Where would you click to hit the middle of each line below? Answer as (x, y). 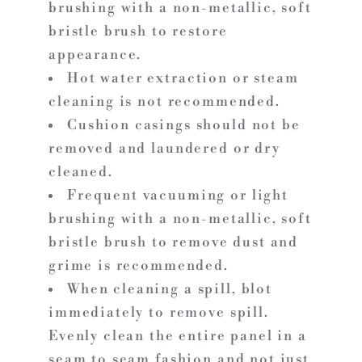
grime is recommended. (139, 265)
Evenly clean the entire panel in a (178, 336)
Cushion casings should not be (184, 125)
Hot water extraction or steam (183, 78)
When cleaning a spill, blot (170, 289)
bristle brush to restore (138, 31)
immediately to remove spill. (159, 312)
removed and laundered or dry (164, 148)
